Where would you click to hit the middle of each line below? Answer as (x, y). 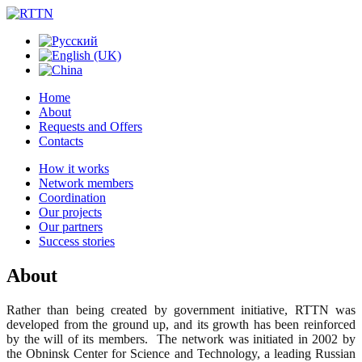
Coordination (72, 198)
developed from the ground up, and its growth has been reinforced (181, 324)
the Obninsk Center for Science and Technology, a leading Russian (181, 353)
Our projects (70, 212)
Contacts (61, 141)
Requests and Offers (90, 126)
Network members (86, 183)
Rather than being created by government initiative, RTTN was (181, 309)
